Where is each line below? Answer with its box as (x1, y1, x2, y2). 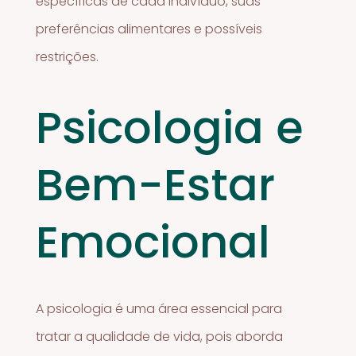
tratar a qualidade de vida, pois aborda (36, 327, 284, 346)
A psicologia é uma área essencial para (36, 299, 283, 318)
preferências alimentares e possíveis (36, 19, 263, 38)
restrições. (36, 47, 99, 66)
